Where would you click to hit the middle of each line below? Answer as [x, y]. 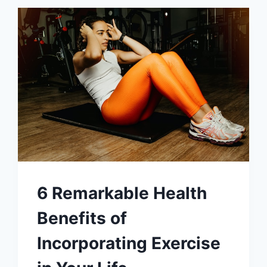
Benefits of [82, 218]
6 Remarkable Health [122, 193]
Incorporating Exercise [129, 243]
